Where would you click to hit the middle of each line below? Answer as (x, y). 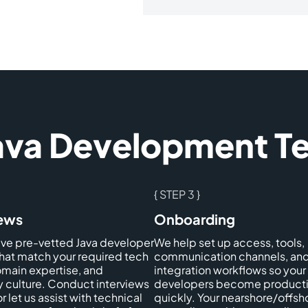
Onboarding (195, 219)
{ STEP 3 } (177, 194)
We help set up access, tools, (229, 242)
